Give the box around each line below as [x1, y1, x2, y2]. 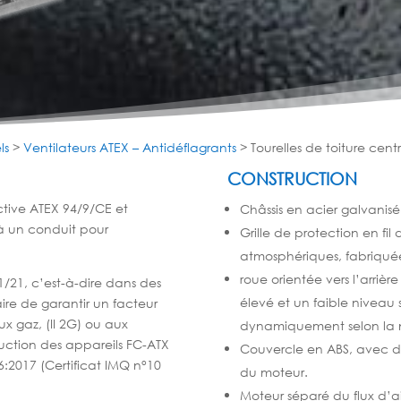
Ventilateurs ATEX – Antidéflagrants [23, 138, 237, 156]
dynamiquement [239, 316, 348, 334]
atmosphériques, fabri [239, 246, 373, 264]
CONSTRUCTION [226, 167, 357, 189]
